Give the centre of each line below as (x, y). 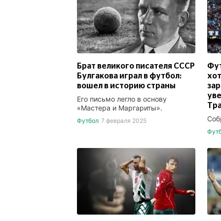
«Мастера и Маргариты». (120, 108)
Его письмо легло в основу (122, 99)
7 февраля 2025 (124, 120)
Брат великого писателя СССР (136, 66)
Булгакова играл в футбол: (129, 76)
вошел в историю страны (126, 86)
